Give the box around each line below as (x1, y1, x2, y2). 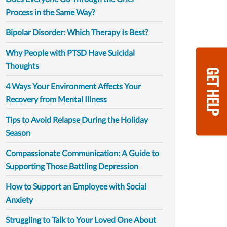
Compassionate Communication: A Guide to (6, 148, 159, 158)
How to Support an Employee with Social (6, 181, 146, 191)
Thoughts (6, 61, 39, 70)
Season (6, 128, 30, 137)
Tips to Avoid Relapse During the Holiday (6, 115, 148, 124)
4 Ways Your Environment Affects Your (6, 81, 141, 91)
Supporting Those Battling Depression (6, 161, 138, 171)
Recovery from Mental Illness (6, 94, 107, 104)
